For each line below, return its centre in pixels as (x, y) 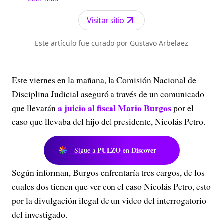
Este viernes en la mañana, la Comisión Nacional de (104, 80)
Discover (144, 150)
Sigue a (86, 150)
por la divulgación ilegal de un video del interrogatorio (109, 200)
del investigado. (40, 214)
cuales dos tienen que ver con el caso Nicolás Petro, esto (111, 186)
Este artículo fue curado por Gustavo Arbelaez (111, 43)
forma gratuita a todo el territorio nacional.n (102, 8)
